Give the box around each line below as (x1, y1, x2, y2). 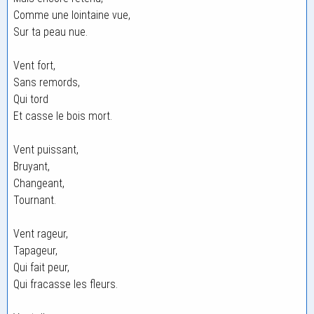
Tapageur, (13, 244, 57, 257)
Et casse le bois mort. (13, 109, 112, 123)
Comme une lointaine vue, (13, 8, 130, 22)
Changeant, (13, 177, 64, 190)
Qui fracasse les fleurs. (13, 278, 118, 291)
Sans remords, (13, 76, 80, 89)
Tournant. (13, 193, 56, 207)
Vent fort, (13, 59, 55, 72)
